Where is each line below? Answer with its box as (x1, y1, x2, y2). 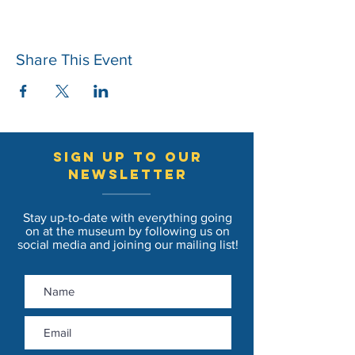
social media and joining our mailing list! (17, 238, 239, 252)
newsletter (67, 166, 188, 184)
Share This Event (16, 51, 132, 69)
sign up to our (52, 148, 203, 166)
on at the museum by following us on (25, 224, 230, 239)
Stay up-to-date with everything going (23, 211, 232, 225)
